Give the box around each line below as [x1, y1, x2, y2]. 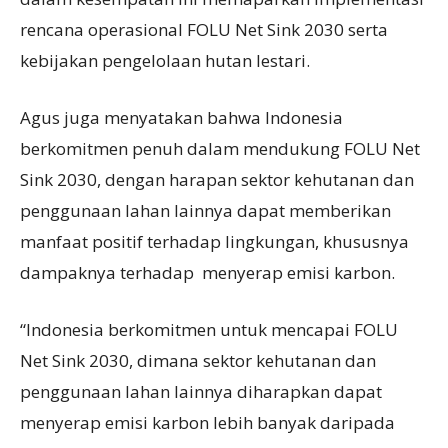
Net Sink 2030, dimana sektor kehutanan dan [20, 348, 376, 372]
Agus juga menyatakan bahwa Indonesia [20, 105, 347, 129]
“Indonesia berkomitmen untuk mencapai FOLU [20, 317, 398, 341]
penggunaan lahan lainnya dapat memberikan [20, 198, 391, 222]
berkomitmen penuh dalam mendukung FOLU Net [20, 136, 420, 160]
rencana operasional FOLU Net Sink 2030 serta [20, 17, 388, 41]
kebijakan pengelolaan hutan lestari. [20, 48, 310, 72]
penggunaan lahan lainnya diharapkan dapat [20, 379, 382, 403]
